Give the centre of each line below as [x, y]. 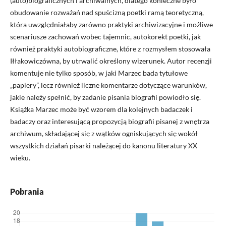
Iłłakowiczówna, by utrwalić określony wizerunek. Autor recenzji [111, 61]
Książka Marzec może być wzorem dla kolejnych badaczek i [101, 109]
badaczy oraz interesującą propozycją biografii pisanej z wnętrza [109, 121]
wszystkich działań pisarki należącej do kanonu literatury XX [103, 145]
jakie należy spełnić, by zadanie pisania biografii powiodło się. [105, 97]
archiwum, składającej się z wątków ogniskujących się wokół [104, 133]
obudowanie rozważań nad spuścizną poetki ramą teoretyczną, [107, 12]
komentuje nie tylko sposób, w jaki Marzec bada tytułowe [99, 73]
